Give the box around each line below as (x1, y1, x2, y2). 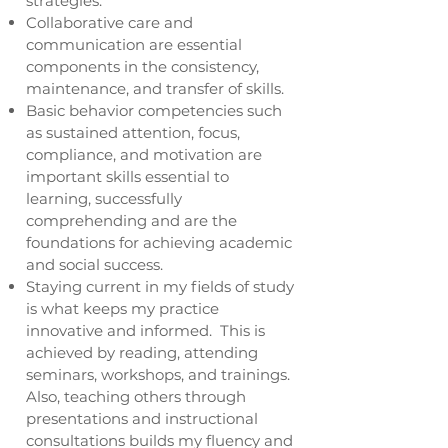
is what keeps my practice (26, 299, 219, 318)
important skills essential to (26, 167, 229, 186)
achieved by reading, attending (26, 343, 258, 362)
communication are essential (26, 35, 242, 54)
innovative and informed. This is (26, 321, 265, 340)
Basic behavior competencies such (26, 101, 282, 120)
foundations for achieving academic (26, 233, 292, 252)
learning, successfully (26, 189, 182, 208)
